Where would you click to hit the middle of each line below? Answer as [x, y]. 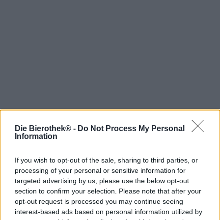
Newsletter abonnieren [110, 158]
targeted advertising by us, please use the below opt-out [102, 181]
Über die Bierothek [34, 195]
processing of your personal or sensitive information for [100, 170]
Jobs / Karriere [29, 214]
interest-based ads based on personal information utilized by [109, 212]
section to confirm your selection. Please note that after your [108, 191]
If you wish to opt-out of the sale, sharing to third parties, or [106, 160]
